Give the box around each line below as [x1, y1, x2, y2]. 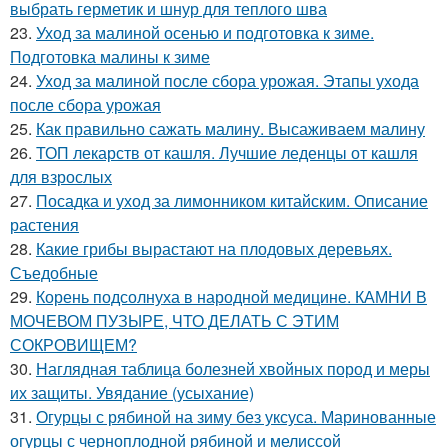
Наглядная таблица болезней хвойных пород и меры [36, 357, 430, 380]
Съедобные [10, 261, 98, 284]
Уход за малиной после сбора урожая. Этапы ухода [36, 69, 419, 92]
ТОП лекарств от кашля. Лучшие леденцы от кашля [36, 141, 418, 164]
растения [10, 213, 79, 236]
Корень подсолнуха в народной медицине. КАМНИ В [36, 285, 427, 308]
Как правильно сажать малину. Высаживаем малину [36, 117, 425, 140]
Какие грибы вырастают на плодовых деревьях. [36, 237, 392, 260]
